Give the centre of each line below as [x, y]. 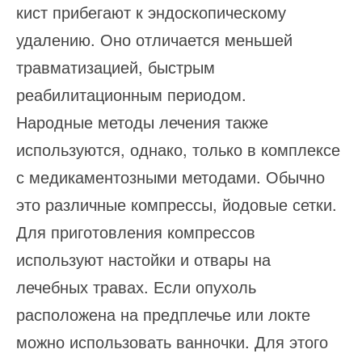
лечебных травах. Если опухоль [136, 286]
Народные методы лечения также [142, 122]
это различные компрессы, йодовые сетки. [177, 204]
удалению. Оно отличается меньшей [154, 39]
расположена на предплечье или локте [163, 314]
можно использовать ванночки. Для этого [172, 341]
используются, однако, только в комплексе [178, 149]
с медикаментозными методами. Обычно [170, 177]
